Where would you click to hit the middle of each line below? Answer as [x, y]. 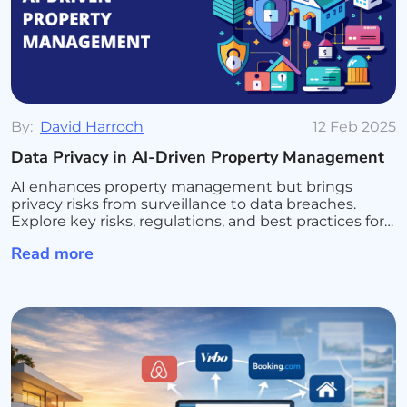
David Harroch [92, 127]
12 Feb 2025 [354, 127]
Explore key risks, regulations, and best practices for [198, 221]
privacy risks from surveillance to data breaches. [184, 204]
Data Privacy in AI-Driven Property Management [198, 157]
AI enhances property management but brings [182, 187]
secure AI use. [61, 238]
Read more [55, 253]
